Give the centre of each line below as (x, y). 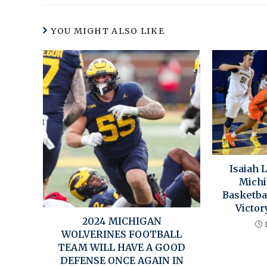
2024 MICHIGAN (122, 221)
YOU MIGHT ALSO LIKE (108, 31)
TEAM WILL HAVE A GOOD (122, 248)
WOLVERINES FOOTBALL (122, 235)
